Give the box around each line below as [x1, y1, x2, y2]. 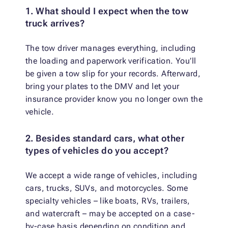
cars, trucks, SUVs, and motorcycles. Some [25, 183, 188, 193]
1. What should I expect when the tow [25, 6, 189, 17]
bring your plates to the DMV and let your [25, 81, 180, 92]
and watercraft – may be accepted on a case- [25, 209, 195, 219]
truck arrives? [25, 18, 85, 29]
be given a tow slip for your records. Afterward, [25, 69, 201, 79]
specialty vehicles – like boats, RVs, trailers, [25, 196, 190, 206]
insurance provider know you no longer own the [25, 94, 203, 104]
